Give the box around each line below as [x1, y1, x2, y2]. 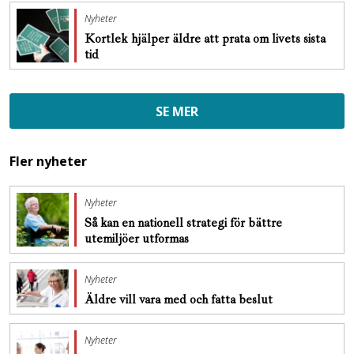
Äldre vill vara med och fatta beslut [85, 292, 276, 307]
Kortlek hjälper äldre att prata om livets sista [85, 31, 326, 47]
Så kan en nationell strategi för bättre [85, 215, 282, 231]
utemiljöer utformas [85, 231, 192, 247]
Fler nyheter [9, 153, 87, 170]
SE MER [156, 103, 198, 120]
